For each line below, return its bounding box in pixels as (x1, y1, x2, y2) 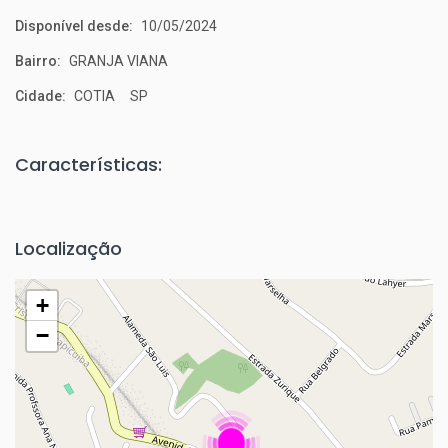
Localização (15, 236, 122, 261)
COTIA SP (71, 88, 148, 104)
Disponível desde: (15, 18, 133, 34)
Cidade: (15, 88, 66, 104)
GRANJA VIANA (66, 53, 168, 69)
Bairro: (15, 53, 61, 69)
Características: (15, 152, 162, 177)
